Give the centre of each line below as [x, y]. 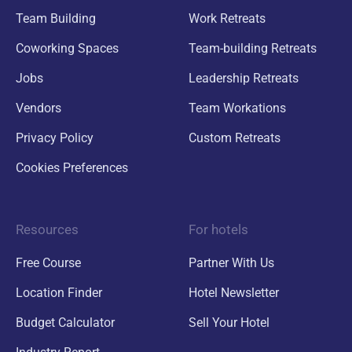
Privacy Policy [55, 137]
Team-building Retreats [253, 48]
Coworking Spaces [67, 48]
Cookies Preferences [72, 167]
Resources [47, 229]
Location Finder [59, 292]
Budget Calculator [65, 322]
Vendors [38, 108]
